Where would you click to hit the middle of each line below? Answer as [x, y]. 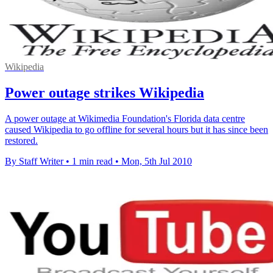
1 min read [92, 161]
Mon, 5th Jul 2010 [157, 161]
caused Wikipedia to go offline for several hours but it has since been [136, 129]
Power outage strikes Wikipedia [105, 93]
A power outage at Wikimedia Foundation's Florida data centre [125, 119]
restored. [21, 140]
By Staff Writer [34, 161]
